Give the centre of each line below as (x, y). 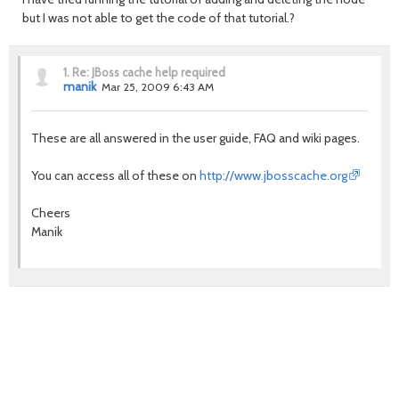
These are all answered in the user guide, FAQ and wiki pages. (195, 138)
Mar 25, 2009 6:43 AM (158, 87)
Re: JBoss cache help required (149, 72)
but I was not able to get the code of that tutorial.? (159, 18)
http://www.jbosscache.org (273, 175)
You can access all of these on (115, 175)
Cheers (51, 213)
